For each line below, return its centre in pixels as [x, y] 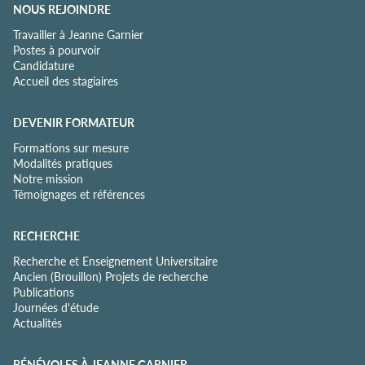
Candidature [44, 65]
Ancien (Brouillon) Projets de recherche [110, 276]
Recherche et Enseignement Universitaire [115, 261]
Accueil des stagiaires [66, 81]
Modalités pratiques [63, 163]
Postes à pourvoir [57, 50]
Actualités [37, 323]
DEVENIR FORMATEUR [74, 122]
